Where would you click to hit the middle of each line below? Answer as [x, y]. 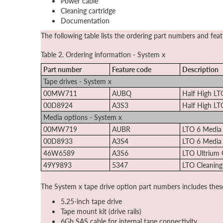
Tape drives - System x [77, 81]
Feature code [132, 69]
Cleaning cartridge [88, 10]
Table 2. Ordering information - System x [103, 54]
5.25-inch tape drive [91, 201]
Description [200, 69]
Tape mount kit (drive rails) [101, 211]
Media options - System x [83, 117]
